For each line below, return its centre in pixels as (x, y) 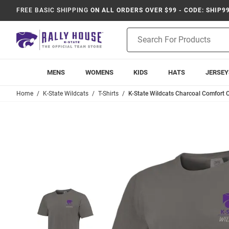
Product (140, 33)
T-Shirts (108, 94)
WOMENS (99, 72)
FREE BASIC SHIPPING (53, 10)
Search (138, 43)
